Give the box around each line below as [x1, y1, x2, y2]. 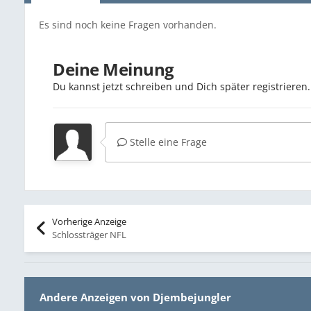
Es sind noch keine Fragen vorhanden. [39, 18, 217, 31]
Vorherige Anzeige [51, 215, 126, 228]
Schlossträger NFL [51, 228, 126, 241]
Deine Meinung [53, 58, 174, 81]
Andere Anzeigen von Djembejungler [40, 290, 232, 304]
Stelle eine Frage [127, 135, 208, 149]
